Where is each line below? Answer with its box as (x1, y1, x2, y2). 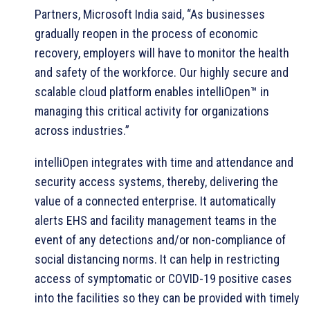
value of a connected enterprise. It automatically (35, 193, 276, 208)
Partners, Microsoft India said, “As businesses (35, 6, 265, 21)
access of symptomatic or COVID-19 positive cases (35, 271, 292, 286)
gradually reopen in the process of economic (35, 26, 258, 41)
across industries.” (35, 122, 129, 138)
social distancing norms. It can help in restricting (35, 251, 280, 266)
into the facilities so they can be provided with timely (35, 290, 300, 305)
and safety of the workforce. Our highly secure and (35, 64, 289, 80)
